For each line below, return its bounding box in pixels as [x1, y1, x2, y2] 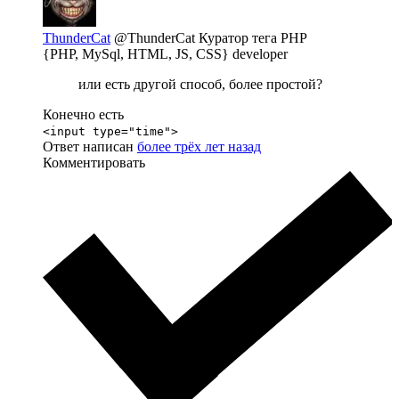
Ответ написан [43, 139, 137, 155]
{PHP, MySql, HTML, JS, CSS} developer [43, 46, 288, 62]
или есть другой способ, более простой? [78, 77, 322, 93]
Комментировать [43, 155, 145, 171]
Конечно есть [43, 107, 124, 123]
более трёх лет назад [137, 139, 261, 155]
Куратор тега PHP [199, 30, 307, 46]
